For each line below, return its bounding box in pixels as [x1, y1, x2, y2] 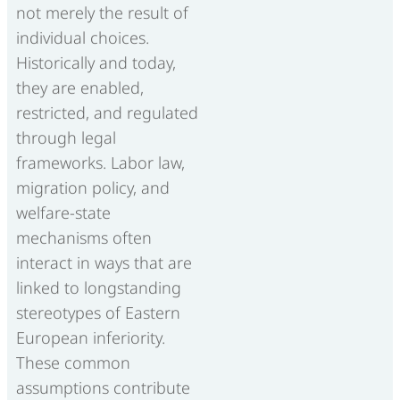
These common [16, 351, 130, 373]
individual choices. [16, 26, 149, 48]
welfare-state [16, 201, 111, 223]
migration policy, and [16, 176, 170, 198]
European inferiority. [16, 326, 165, 348]
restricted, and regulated [16, 101, 198, 123]
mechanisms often [16, 226, 152, 248]
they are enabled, [16, 76, 144, 98]
